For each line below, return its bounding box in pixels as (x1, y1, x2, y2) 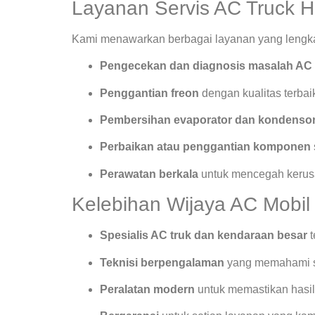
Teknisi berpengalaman (100, 256, 224, 269)
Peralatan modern (100, 283, 195, 295)
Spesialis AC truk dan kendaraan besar (100, 229, 307, 242)
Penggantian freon (100, 86, 199, 99)
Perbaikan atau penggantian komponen (100, 141, 311, 153)
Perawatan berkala (100, 167, 198, 180)
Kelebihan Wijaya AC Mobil (72, 193, 310, 216)
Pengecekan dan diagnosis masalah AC (100, 60, 312, 72)
